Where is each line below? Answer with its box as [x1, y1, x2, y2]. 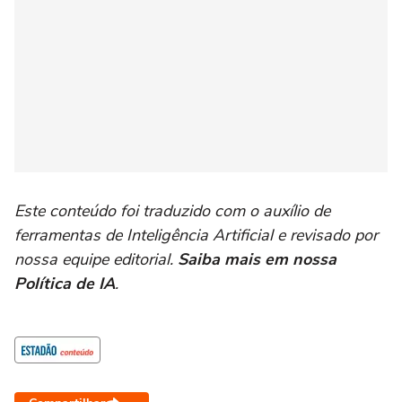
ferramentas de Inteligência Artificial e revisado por [14, 224, 378, 246]
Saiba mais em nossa [178, 249, 336, 270]
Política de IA [14, 273, 115, 294]
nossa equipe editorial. [14, 249, 178, 270]
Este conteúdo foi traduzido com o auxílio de [14, 200, 330, 222]
